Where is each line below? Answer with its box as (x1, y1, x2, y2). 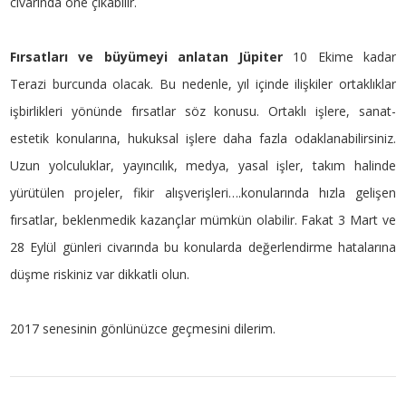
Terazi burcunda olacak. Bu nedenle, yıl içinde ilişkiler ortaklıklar (10, 75, 396, 93)
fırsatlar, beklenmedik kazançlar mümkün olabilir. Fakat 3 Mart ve (10, 211, 396, 229)
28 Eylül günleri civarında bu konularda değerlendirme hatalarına (10, 238, 396, 256)
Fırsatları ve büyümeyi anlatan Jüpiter (10, 48, 284, 66)
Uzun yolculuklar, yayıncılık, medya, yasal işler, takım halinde (10, 157, 396, 175)
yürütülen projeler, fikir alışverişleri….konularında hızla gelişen (10, 184, 396, 202)
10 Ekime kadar (283, 48, 396, 66)
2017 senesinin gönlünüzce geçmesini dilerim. (10, 320, 276, 338)
